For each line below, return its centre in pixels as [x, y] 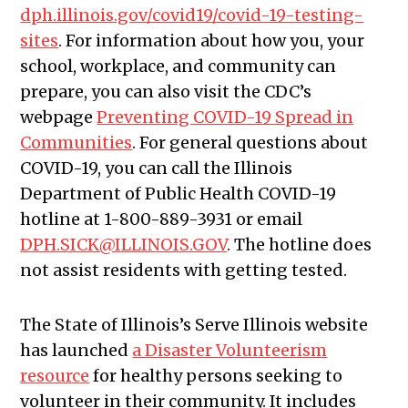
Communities [76, 143]
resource [55, 376]
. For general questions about [250, 143]
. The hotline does [300, 245]
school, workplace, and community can [178, 66]
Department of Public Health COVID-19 [178, 194]
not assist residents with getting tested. [184, 270]
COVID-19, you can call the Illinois [157, 168]
